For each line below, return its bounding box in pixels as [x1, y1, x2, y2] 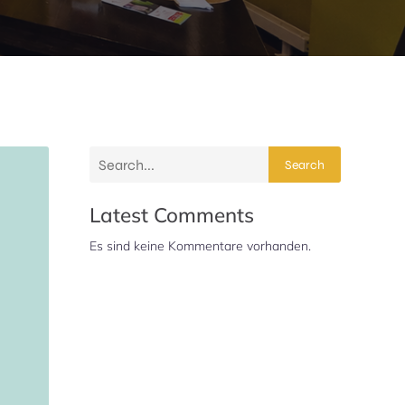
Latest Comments [89, 202, 254, 228]
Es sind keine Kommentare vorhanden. [89, 238, 311, 254]
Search [285, 156, 325, 173]
